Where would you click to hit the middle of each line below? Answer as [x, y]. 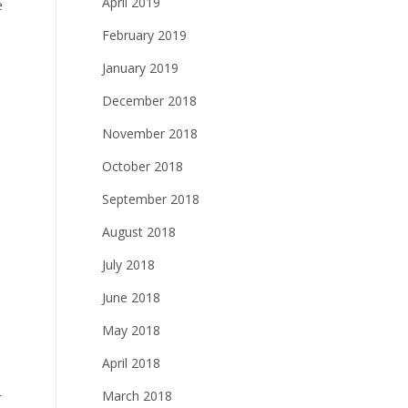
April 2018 [131, 363]
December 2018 [149, 101]
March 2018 [137, 396]
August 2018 [139, 232]
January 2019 [140, 68]
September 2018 [151, 199]
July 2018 [128, 265]
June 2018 [131, 297]
